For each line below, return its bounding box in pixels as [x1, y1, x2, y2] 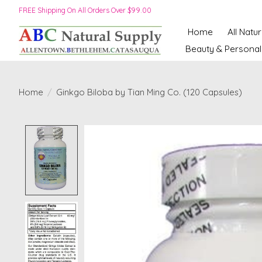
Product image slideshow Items [84, 125, 232, 138]
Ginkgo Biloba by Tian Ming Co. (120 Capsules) [56, 86, 242, 98]
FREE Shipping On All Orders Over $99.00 [19, 5, 151, 15]
